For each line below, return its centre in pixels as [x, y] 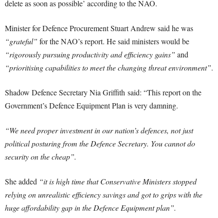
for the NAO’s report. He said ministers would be [114, 41]
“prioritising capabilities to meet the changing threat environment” [108, 67]
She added [22, 181]
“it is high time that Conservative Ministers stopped [118, 181]
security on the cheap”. [41, 156]
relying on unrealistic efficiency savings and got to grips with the [104, 194]
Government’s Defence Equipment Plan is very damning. [91, 105]
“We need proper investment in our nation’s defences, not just [99, 130]
